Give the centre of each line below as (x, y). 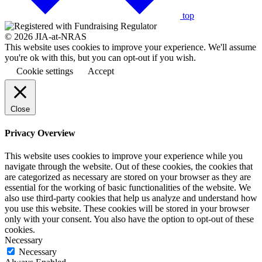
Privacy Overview (40, 133)
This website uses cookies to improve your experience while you (124, 156)
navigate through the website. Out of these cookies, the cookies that (129, 166)
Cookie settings (45, 71)
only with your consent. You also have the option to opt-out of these (129, 219)
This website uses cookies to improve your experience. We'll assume (130, 47)
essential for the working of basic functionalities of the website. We (128, 187)
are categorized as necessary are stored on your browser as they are (128, 177)
